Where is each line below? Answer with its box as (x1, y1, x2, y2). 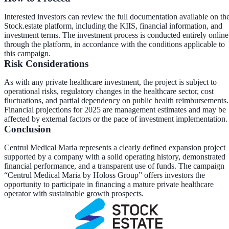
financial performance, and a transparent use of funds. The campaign (4, 161, 224, 170)
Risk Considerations (4, 58, 88, 69)
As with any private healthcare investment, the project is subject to (4, 77, 217, 86)
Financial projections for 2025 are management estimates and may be (4, 105, 226, 114)
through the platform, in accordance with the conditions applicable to (4, 39, 225, 49)
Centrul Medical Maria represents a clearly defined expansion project (4, 143, 225, 152)
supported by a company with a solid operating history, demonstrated (4, 152, 225, 161)
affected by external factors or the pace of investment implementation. (4, 114, 227, 123)
